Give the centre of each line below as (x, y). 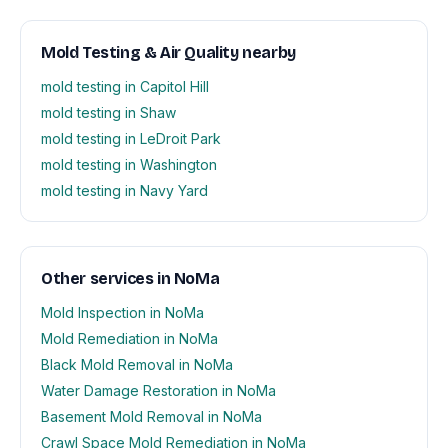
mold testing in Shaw (108, 113)
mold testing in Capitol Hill (125, 87)
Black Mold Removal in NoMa (137, 365)
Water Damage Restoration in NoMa (158, 391)
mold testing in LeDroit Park (131, 139)
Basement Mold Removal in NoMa (151, 417)
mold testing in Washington (129, 165)
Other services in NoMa (130, 279)
